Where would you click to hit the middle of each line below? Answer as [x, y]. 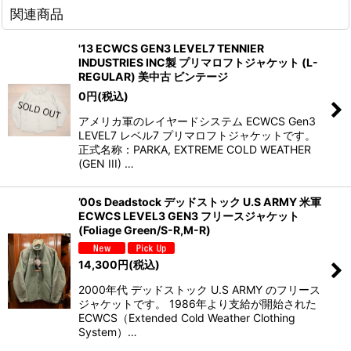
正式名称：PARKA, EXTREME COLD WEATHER [195, 150]
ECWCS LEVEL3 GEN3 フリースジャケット [189, 216]
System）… [108, 331]
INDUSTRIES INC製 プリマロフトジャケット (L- [198, 63]
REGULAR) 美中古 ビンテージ [153, 77]
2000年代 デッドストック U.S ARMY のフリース [199, 289]
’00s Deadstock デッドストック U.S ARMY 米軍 [200, 202]
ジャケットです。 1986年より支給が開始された [197, 303]
